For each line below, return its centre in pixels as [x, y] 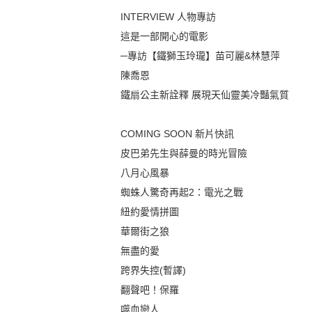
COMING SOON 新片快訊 [178, 134]
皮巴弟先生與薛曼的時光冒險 [184, 154]
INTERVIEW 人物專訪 [169, 17]
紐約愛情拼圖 [150, 212]
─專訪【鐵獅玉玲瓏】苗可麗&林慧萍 [201, 56]
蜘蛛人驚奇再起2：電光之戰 [182, 193]
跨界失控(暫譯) [154, 271]
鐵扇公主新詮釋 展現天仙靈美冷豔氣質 [205, 95]
